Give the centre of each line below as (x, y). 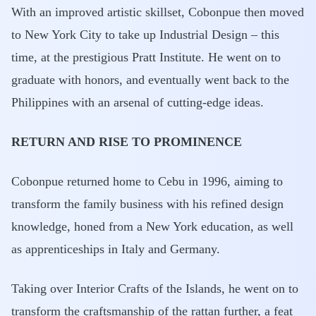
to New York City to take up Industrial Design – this (145, 35)
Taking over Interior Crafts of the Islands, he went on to (155, 288)
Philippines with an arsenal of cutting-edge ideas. (138, 102)
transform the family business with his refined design (147, 204)
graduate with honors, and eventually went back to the (150, 80)
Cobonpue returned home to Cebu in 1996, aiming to (147, 181)
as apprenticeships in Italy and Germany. (116, 249)
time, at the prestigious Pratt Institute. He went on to (146, 57)
